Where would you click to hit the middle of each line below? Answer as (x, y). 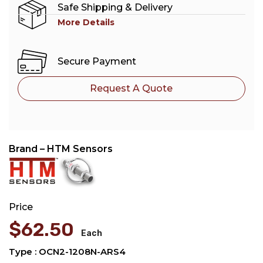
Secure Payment (97, 62)
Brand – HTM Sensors (61, 149)
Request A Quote (131, 88)
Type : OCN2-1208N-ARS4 (67, 251)
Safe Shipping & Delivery (115, 7)
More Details (86, 22)
